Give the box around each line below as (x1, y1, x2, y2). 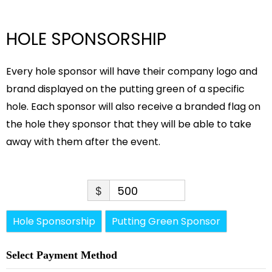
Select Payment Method (6, 249, 117, 261)
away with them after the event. (6, 135, 160, 149)
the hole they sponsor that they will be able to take (6, 117, 251, 131)
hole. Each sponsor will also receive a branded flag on (6, 100, 260, 114)
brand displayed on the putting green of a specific (6, 82, 245, 96)
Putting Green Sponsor (112, 214, 220, 228)
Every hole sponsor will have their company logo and (6, 64, 257, 78)
